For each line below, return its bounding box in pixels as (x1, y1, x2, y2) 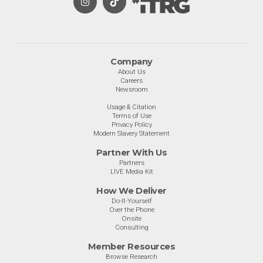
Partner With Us (96, 147, 167, 158)
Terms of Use (112, 112, 151, 120)
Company (110, 56, 153, 67)
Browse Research (106, 252, 157, 261)
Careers (120, 76, 143, 85)
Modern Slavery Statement (93, 129, 170, 137)
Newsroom (115, 85, 148, 93)
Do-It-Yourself (111, 197, 152, 205)
